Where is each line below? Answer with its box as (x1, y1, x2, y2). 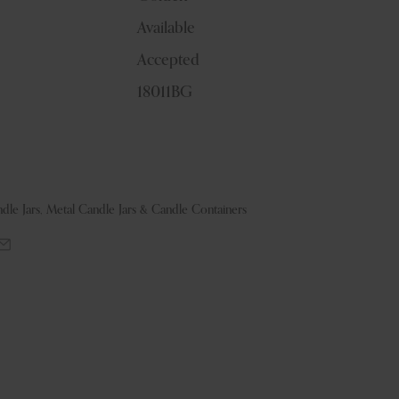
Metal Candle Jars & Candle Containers (46, 203, 247, 216)
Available (137, 20, 195, 37)
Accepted (137, 53, 199, 69)
